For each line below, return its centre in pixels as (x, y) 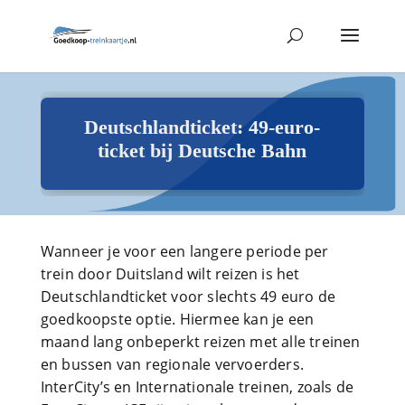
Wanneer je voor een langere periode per (184, 251)
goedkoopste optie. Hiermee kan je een (177, 319)
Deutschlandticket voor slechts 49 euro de (188, 297)
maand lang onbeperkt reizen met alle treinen (200, 342)
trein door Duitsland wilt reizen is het (170, 274)
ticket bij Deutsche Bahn (202, 151)
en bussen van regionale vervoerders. (172, 364)
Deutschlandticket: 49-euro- (202, 127)
